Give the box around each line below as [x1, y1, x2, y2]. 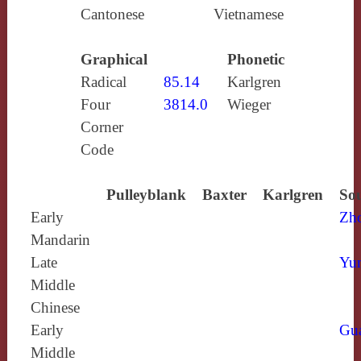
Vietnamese [213, 5, 284, 23]
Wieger [226, 95, 271, 113]
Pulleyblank [106, 185, 186, 203]
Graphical [80, 50, 147, 68]
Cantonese [80, 5, 144, 23]
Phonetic [226, 50, 284, 68]
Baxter [201, 185, 247, 203]
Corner [80, 118, 123, 135]
